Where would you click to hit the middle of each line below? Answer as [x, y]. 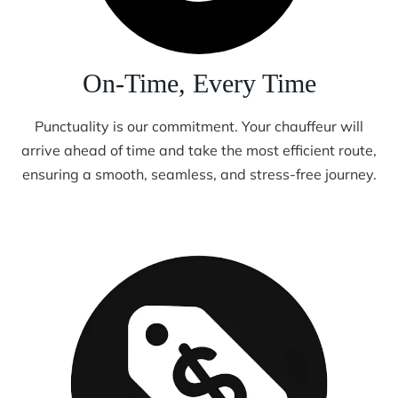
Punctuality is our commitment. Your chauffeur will [199, 126]
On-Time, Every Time [199, 83]
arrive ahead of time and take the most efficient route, [199, 150]
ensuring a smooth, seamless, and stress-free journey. [199, 174]
